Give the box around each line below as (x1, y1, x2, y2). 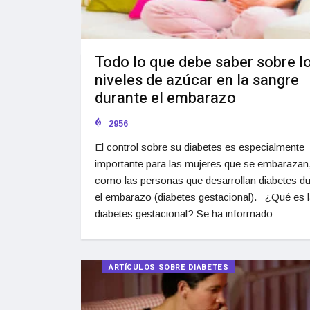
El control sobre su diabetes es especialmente (95, 141, 304, 154)
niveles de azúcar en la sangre (95, 69, 299, 92)
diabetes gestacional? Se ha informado (95, 208, 273, 220)
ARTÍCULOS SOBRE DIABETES (109, 262, 229, 274)
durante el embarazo (95, 87, 236, 110)
